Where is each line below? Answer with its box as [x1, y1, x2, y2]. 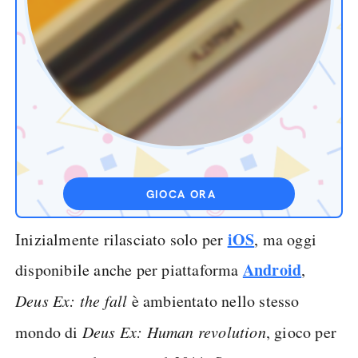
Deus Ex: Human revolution [82, 321, 266, 342]
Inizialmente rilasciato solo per [15, 229, 228, 250]
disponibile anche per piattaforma [15, 259, 243, 280]
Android [242, 258, 302, 281]
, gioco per [265, 321, 337, 343]
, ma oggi [254, 229, 317, 250]
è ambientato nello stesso [127, 290, 300, 312]
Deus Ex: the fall [15, 290, 128, 311]
